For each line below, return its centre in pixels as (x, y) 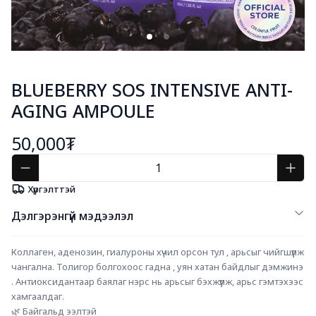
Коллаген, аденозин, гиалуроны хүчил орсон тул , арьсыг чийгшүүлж (158, 252)
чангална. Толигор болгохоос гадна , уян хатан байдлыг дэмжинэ (157, 267)
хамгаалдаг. (38, 296)
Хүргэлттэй (52, 189)
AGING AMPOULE (83, 111)
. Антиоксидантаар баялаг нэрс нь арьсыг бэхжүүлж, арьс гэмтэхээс (157, 281)
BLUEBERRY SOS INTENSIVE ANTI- (152, 90)
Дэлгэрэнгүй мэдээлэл (72, 216)
